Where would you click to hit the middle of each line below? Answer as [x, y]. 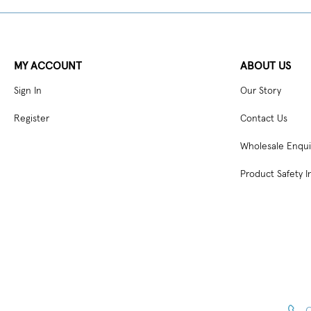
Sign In [28, 91]
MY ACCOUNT [48, 66]
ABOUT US [266, 66]
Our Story [261, 91]
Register [32, 118]
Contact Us [264, 118]
